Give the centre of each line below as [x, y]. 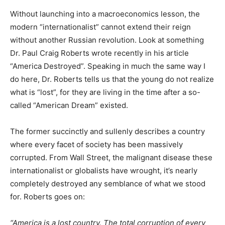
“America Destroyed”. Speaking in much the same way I [108, 66]
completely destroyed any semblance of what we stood [108, 184]
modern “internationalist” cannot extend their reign [100, 27]
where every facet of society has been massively [96, 145]
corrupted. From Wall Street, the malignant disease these [111, 158]
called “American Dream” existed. [69, 105]
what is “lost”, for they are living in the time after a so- [105, 92]
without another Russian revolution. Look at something [107, 40]
